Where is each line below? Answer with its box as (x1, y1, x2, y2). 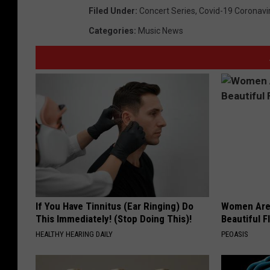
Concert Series (139, 6, 195, 16)
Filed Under (89, 6, 135, 16)
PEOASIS (221, 230, 249, 239)
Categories (89, 26, 134, 36)
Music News (138, 26, 183, 36)
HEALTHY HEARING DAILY (36, 230, 113, 239)
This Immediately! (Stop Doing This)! (36, 213, 192, 225)
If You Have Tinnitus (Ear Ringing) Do (36, 200, 193, 213)
